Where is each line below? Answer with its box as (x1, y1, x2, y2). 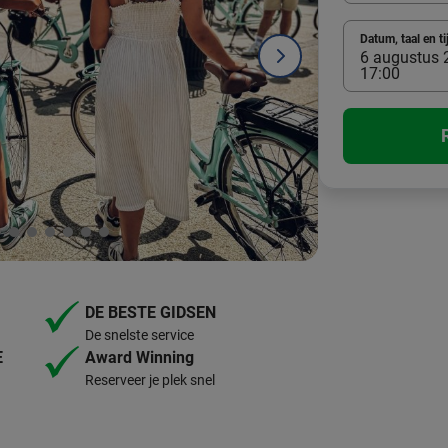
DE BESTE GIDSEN (85, 302, 216, 322)
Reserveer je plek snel (85, 371, 215, 388)
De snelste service (85, 326, 194, 343)
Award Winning (85, 347, 194, 367)
